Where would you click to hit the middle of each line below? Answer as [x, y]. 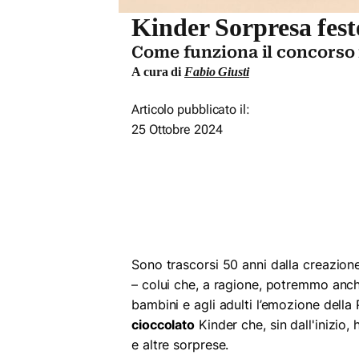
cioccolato [163, 324]
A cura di [158, 71]
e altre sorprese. [180, 344]
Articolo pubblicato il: [191, 109]
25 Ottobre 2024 [177, 129]
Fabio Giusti [217, 71]
